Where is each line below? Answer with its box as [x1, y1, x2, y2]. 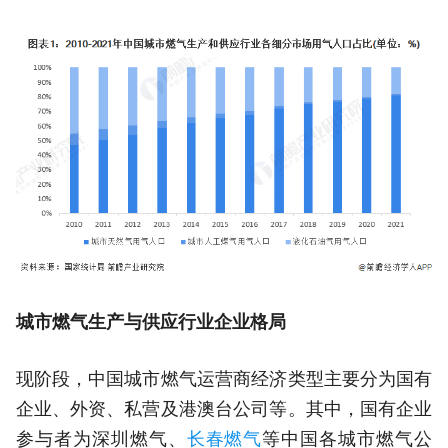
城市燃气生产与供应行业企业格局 [15, 312, 286, 333]
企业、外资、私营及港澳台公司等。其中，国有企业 [15, 399, 433, 420]
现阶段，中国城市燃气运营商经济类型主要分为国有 [15, 369, 433, 390]
